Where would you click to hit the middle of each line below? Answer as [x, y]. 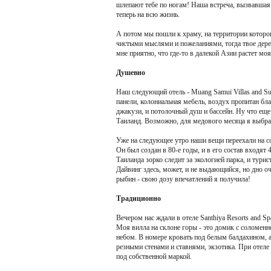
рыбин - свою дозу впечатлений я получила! [183, 179]
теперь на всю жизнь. [148, 15]
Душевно [131, 73]
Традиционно [139, 198]
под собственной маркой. [154, 256]
